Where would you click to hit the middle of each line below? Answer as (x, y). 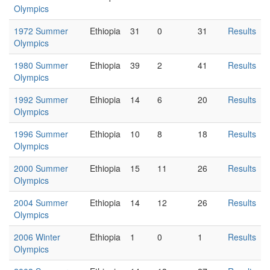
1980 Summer (41, 65)
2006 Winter (37, 237)
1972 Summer (41, 31)
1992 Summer (41, 99)
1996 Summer (41, 134)
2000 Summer (41, 168)
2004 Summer (41, 202)
